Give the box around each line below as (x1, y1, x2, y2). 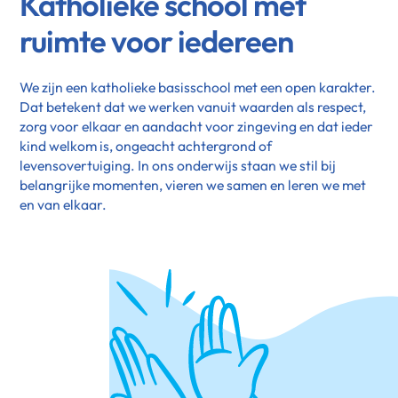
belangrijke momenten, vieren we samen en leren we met (20, 175, 367, 194)
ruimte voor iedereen (20, 21, 293, 60)
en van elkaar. (20, 195, 107, 213)
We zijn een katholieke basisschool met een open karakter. (20, 77, 377, 96)
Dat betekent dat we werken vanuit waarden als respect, (20, 97, 367, 115)
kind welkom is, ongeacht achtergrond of (20, 136, 273, 155)
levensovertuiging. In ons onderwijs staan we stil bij (20, 155, 337, 174)
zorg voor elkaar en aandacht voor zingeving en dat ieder (20, 116, 374, 135)
